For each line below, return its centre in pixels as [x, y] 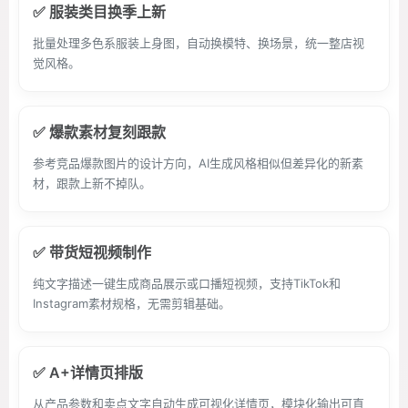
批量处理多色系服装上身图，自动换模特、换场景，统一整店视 [199, 43]
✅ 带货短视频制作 [92, 252]
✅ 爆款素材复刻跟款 [99, 132]
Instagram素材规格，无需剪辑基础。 [132, 303]
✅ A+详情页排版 [88, 372]
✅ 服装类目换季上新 [99, 12]
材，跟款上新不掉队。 [92, 183]
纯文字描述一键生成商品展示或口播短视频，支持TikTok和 [187, 283]
